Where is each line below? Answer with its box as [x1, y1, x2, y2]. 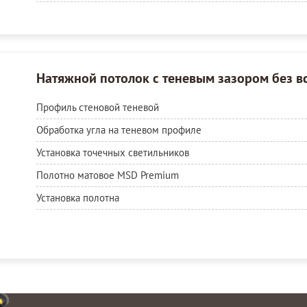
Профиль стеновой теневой [36, 100, 159, 114]
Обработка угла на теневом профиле [36, 123, 201, 136]
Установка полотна [36, 191, 119, 204]
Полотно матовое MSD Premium [36, 168, 179, 182]
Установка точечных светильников [36, 145, 189, 159]
